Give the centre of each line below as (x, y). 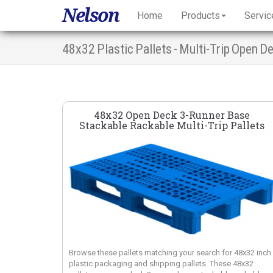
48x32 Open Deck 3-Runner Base (172, 115)
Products (200, 15)
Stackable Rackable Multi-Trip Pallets (172, 125)
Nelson (90, 15)
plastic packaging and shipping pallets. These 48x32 (161, 264)
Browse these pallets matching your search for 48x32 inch (170, 253)
